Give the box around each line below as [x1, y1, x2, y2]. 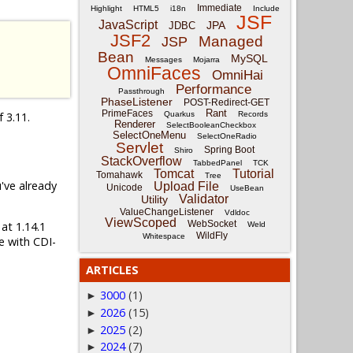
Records [238, 110, 268, 118]
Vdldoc [225, 208, 250, 217]
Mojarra [193, 55, 220, 64]
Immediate [196, 2, 242, 13]
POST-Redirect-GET [183, 97, 269, 108]
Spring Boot [203, 144, 255, 155]
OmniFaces [106, 63, 201, 84]
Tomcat [153, 167, 194, 180]
